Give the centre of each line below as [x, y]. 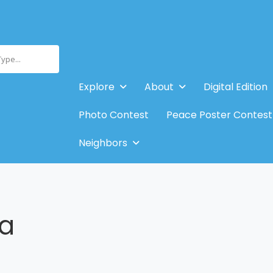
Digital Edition [235, 87]
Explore [96, 87]
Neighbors [103, 143]
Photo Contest [113, 115]
